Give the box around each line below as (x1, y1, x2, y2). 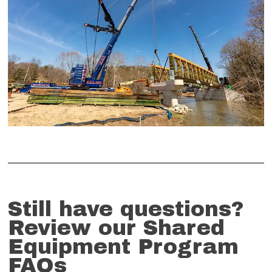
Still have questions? (8, 198, 245, 221)
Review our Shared (8, 217, 225, 240)
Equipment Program (8, 236, 239, 259)
